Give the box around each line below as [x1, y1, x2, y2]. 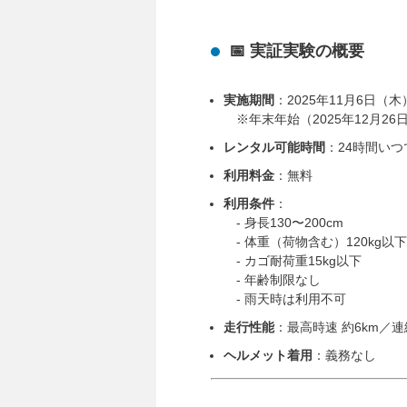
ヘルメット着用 [223, 348, 313, 362]
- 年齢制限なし [223, 273, 321, 287]
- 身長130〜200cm [223, 215, 343, 230]
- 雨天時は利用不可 [223, 292, 346, 306]
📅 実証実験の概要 [229, 42, 364, 60]
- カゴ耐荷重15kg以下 [223, 253, 362, 268]
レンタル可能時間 [223, 140, 325, 154]
